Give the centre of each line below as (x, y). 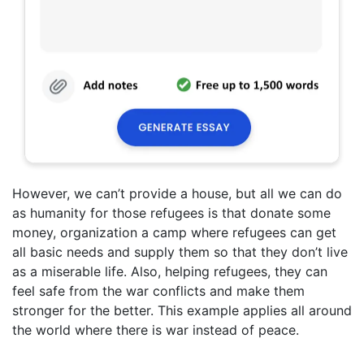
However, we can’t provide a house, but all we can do (177, 193)
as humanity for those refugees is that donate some (171, 213)
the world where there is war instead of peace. (156, 330)
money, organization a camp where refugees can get (174, 232)
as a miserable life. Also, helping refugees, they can (170, 271)
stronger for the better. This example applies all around (182, 310)
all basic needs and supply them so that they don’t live (180, 252)
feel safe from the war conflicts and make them (158, 291)
